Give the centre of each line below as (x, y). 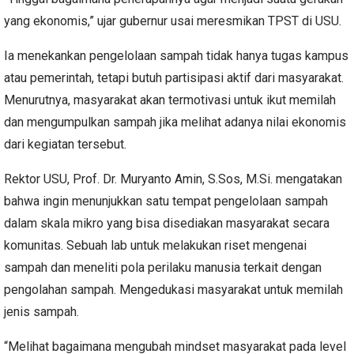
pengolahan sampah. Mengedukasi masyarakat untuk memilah (173, 289)
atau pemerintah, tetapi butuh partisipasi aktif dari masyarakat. (174, 77)
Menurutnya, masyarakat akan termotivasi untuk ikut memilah (170, 100)
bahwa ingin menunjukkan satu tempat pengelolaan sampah (166, 201)
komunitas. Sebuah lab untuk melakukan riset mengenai (155, 245)
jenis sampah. (41, 311)
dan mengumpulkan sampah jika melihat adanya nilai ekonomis (175, 122)
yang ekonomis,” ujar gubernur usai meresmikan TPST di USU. (173, 21)
